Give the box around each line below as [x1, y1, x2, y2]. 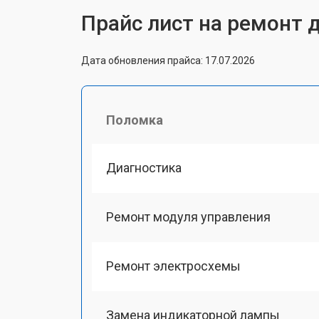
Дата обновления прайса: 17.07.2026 [81, 54, 255, 66]
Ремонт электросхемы [106, 258, 241, 273]
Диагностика [106, 159, 182, 175]
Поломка [106, 112, 163, 127]
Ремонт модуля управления [106, 209, 271, 224]
